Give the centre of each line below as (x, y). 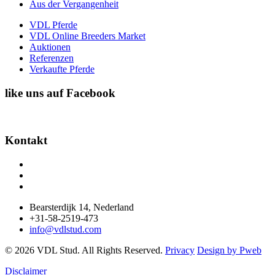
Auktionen (50, 47)
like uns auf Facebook (60, 93)
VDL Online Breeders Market (87, 36)
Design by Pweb (229, 250)
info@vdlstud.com (65, 229)
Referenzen (52, 58)
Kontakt (26, 141)
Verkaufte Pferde (62, 69)
